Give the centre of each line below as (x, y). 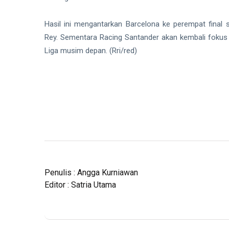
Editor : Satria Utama (80, 185)
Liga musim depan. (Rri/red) (92, 50)
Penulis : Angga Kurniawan (91, 172)
